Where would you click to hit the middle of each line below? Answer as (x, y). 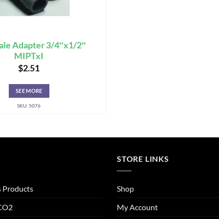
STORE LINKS (143, 159)
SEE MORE (29, 91)
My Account (137, 207)
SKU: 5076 (29, 106)
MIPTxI (29, 56)
